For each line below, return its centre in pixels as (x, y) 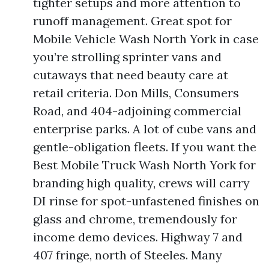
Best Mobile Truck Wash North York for (144, 165)
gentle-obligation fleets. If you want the (145, 147)
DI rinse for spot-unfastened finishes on (146, 201)
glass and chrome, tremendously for (135, 219)
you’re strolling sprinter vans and (127, 57)
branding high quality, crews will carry (141, 183)
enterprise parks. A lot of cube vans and (145, 129)
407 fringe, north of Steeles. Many (128, 255)
